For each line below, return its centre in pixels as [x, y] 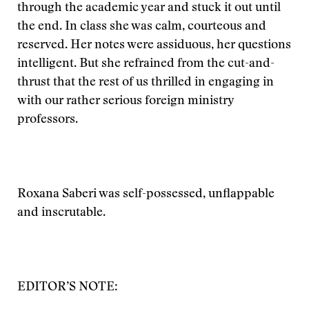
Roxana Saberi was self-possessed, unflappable [146, 195]
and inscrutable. [61, 213]
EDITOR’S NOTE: [68, 288]
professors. [48, 120]
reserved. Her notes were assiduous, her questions [154, 46]
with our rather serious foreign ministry [126, 101]
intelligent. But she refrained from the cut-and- [146, 64]
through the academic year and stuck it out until [149, 8]
